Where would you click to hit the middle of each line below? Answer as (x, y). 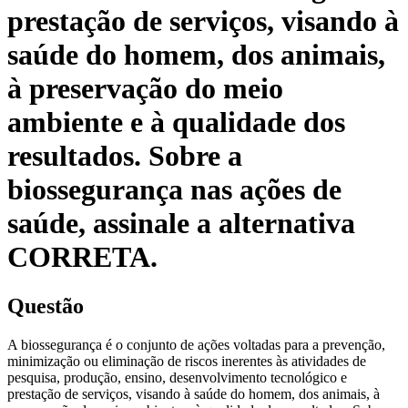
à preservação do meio (145, 89)
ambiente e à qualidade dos (176, 122)
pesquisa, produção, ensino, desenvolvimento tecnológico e (177, 377)
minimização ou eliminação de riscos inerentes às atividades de (187, 361)
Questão (46, 306)
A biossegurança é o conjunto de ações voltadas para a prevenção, (196, 344)
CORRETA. (82, 257)
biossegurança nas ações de (174, 190)
